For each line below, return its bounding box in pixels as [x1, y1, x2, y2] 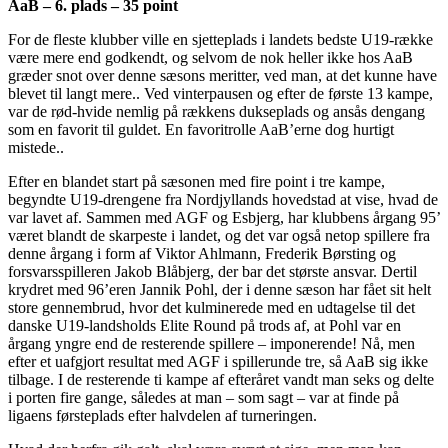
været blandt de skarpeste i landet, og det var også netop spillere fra [8, 227, 430, 245]
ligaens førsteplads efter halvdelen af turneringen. [8, 407, 317, 425]
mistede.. [8, 139, 64, 157]
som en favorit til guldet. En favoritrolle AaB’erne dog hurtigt [8, 121, 394, 139]
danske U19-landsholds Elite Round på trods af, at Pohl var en [8, 317, 401, 335]
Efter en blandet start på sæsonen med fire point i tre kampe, [8, 173, 385, 191]
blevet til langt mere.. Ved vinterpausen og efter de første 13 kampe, [8, 85, 433, 103]
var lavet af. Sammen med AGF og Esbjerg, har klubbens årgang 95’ [8, 209, 440, 227]
